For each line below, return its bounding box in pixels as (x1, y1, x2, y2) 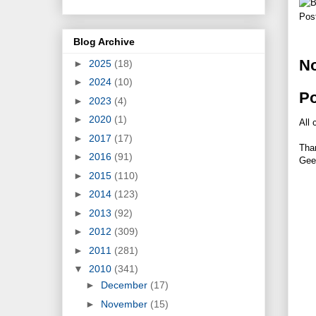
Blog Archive (73, 35, 135, 47)
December (100, 279, 150, 291)
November (100, 298, 150, 310)
